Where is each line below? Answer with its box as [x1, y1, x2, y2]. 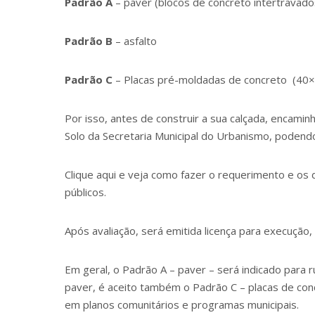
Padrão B [65, 34, 112, 49]
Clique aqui [65, 167, 116, 182]
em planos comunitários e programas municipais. [65, 297, 299, 312]
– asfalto [112, 34, 157, 49]
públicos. [65, 185, 106, 200]
